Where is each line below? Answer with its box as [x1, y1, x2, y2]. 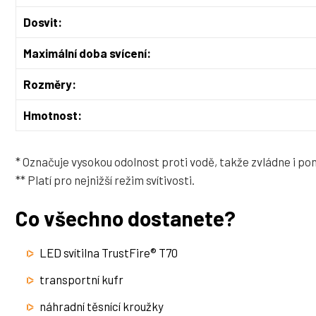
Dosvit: [23, 15, 64, 30]
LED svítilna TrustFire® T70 [39, 245, 178, 260]
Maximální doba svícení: [23, 46, 151, 61]
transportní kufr [39, 272, 123, 287]
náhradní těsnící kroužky [39, 299, 164, 314]
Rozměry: [23, 77, 78, 92]
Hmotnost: [23, 108, 82, 123]
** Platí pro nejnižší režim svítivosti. [16, 173, 195, 188]
